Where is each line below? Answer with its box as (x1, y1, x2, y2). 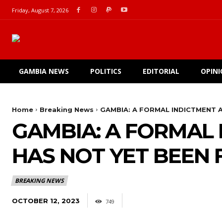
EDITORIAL (143, 66, 179, 76)
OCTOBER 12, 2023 (12, 196, 80, 205)
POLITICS (90, 66, 121, 76)
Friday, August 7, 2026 (12, 6, 68, 14)
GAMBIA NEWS (19, 66, 69, 76)
